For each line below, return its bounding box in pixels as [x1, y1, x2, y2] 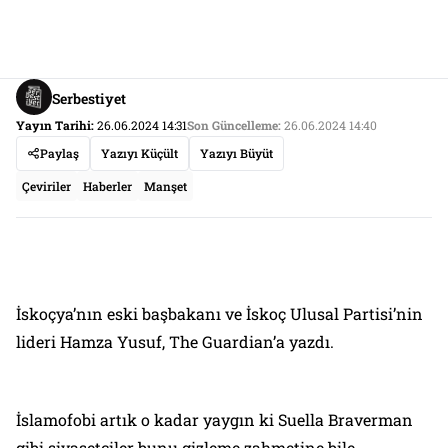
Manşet [144, 178, 187, 195]
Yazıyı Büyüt [200, 145, 273, 162]
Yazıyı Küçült [101, 145, 178, 162]
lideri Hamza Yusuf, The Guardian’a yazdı [16, 331, 330, 353]
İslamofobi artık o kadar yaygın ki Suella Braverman [16, 409, 413, 431]
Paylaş [40, 145, 79, 162]
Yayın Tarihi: [16, 117, 94, 134]
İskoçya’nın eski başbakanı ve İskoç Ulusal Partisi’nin [16, 303, 423, 325]
